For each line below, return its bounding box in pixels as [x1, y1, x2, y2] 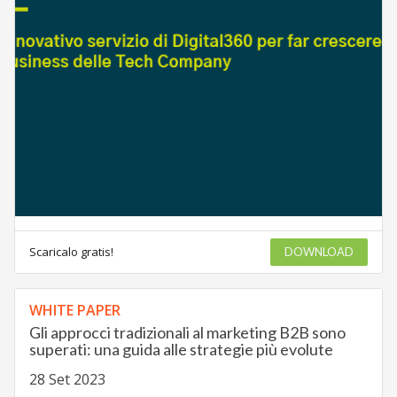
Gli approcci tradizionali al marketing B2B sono [28, 323, 346, 343]
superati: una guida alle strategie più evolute [28, 339, 333, 360]
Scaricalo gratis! [28, 244, 113, 261]
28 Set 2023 [28, 370, 105, 390]
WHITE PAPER [28, 300, 121, 321]
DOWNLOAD [284, 245, 354, 260]
